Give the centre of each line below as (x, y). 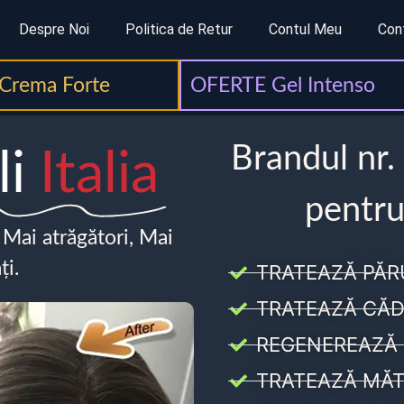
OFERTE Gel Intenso (282, 85)
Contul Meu (305, 29)
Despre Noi (54, 29)
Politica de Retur (179, 29)
